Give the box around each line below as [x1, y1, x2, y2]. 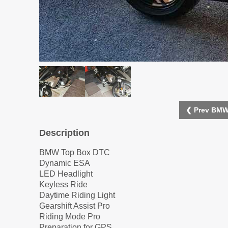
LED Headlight [39, 169, 93, 179]
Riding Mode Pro [39, 212, 100, 221]
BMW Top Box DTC [39, 148, 110, 157]
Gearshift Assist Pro [39, 202, 110, 211]
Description [39, 128, 90, 138]
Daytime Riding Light [39, 191, 115, 200]
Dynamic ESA [39, 159, 90, 168]
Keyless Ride [39, 180, 88, 189]
